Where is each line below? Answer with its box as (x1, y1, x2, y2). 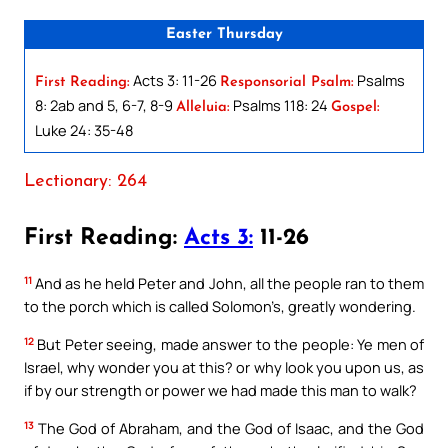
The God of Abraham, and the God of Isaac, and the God (34, 417, 424, 438)
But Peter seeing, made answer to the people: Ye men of (34, 334, 424, 355)
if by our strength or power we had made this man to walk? (24, 380, 417, 401)
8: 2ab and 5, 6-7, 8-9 (35, 94, 176, 115)
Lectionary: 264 (24, 172, 147, 190)
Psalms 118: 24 (230, 94, 331, 115)
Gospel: (331, 99, 380, 115)
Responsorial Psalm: (220, 74, 354, 90)
